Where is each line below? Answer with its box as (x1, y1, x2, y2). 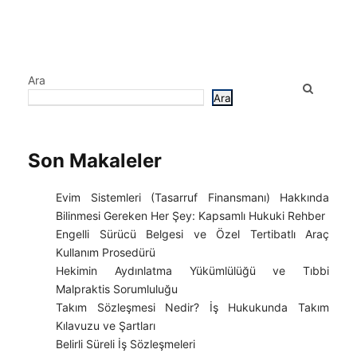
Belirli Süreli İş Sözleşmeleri (56, 337, 195, 351)
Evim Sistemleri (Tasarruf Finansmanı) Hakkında (56, 190, 329, 204)
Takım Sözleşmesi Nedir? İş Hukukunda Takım (56, 300, 329, 314)
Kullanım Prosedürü (56, 245, 155, 259)
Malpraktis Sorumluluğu (56, 282, 178, 296)
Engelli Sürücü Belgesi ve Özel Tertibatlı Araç (56, 227, 329, 241)
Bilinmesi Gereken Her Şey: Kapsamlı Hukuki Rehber (56, 209, 325, 222)
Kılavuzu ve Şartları (56, 319, 155, 332)
